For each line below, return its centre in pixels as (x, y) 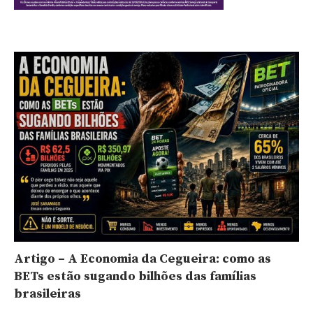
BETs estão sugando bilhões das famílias (135, 277)
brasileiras (48, 294)
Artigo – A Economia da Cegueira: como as (143, 259)
